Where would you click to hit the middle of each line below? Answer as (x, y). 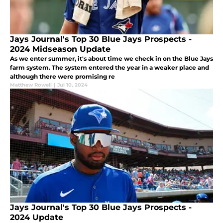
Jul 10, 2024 (72, 85)
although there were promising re (62, 76)
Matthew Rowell (31, 85)
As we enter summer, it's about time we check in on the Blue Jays (111, 58)
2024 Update (37, 217)
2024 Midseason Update (60, 49)
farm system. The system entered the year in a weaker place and (110, 67)
